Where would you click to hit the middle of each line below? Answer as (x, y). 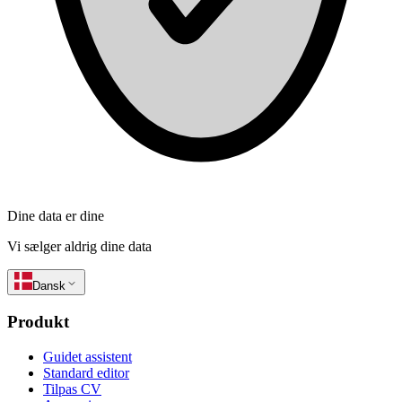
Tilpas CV (72, 389)
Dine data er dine (56, 216)
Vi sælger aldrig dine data (79, 247)
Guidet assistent (87, 356)
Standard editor (86, 372)
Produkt (38, 321)
